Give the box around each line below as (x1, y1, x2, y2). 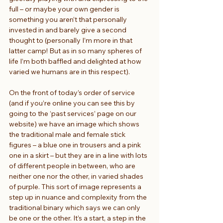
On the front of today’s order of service (9, 88, 136, 97)
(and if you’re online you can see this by (9, 98, 136, 108)
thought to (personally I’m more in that (9, 35, 134, 45)
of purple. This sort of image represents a (9, 182, 143, 191)
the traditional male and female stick (9, 129, 127, 139)
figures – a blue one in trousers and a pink (9, 140, 142, 149)
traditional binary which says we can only (9, 203, 142, 212)
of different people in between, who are (9, 161, 137, 170)
